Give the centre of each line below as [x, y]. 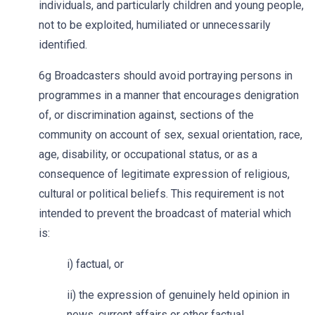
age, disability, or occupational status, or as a [148, 154]
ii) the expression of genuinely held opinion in [178, 295]
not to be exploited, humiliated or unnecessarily [155, 25]
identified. [63, 45]
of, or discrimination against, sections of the [146, 115]
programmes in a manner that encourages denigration [169, 95]
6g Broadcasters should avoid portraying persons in [166, 76]
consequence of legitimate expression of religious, [164, 174]
